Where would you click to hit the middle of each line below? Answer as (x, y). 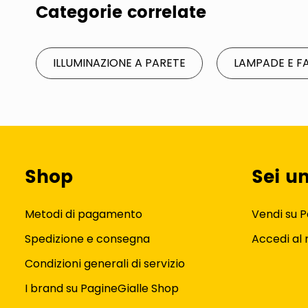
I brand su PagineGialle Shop (102, 288)
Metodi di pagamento (84, 214)
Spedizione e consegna (87, 239)
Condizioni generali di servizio (105, 264)
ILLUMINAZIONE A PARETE (119, 63)
